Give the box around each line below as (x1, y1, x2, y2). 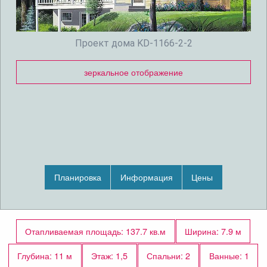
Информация (120, 170, 173, 184)
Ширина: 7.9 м (184, 224, 241, 237)
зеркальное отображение (84, 65, 183, 78)
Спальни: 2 (146, 249, 190, 262)
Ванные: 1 (209, 249, 249, 262)
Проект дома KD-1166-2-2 (74, 37, 193, 49)
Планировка (54, 170, 101, 184)
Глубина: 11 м (17, 249, 73, 262)
